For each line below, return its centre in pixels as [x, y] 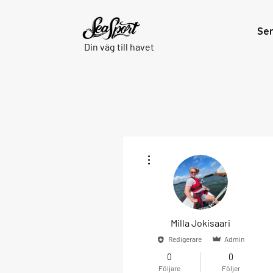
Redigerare [185, 239]
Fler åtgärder [173, 151]
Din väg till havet [119, 47]
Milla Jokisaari [200, 223]
